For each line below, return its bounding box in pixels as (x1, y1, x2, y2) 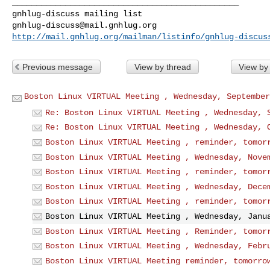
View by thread (134, 61, 191, 72)
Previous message (22, 61, 93, 72)
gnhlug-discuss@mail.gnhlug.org (12, 20, 157, 30)
